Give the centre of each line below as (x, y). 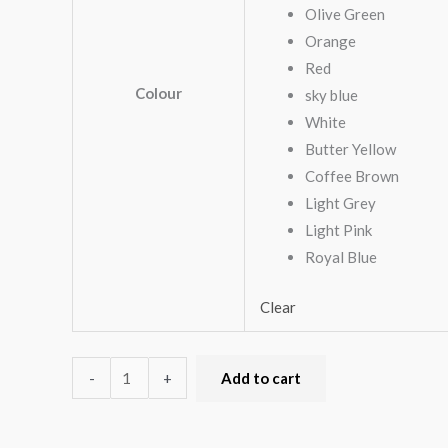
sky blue (331, 95)
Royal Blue (341, 257)
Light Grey (340, 203)
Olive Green (345, 14)
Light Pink (338, 230)
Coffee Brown (352, 176)
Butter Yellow (350, 149)
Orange (330, 41)
